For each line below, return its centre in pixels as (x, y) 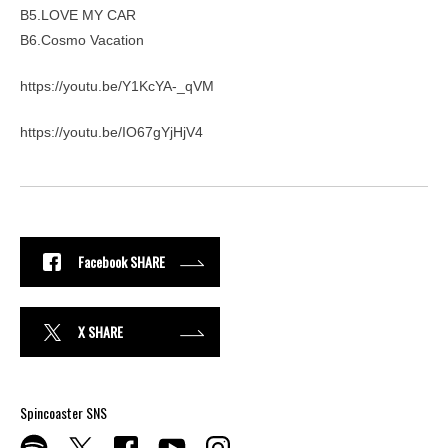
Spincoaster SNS (63, 412)
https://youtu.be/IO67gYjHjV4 (111, 131)
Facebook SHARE (121, 262)
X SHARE (100, 332)
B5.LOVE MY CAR (78, 14)
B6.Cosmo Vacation (82, 39)
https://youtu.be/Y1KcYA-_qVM (117, 85)
